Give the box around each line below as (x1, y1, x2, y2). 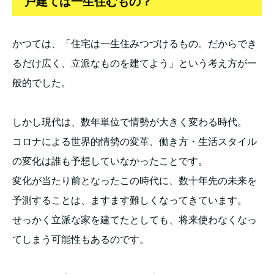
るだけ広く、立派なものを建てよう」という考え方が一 (12, 57, 257, 68)
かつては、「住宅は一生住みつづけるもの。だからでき (12, 38, 257, 49)
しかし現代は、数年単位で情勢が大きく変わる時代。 (12, 116, 247, 127)
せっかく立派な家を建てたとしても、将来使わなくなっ (12, 214, 257, 225)
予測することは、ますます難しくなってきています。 (12, 194, 247, 206)
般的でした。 (12, 77, 71, 88)
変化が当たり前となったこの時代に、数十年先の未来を (12, 175, 257, 186)
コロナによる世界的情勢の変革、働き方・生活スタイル (12, 136, 257, 147)
